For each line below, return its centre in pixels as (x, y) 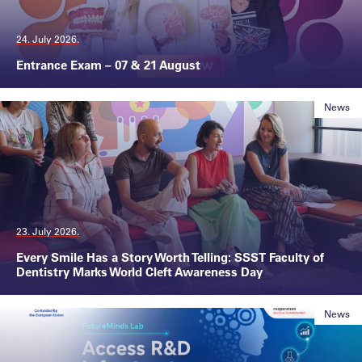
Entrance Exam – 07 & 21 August (108, 65)
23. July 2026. (48, 231)
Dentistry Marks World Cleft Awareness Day (139, 271)
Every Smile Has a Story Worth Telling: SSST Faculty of (170, 257)
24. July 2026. (48, 39)
